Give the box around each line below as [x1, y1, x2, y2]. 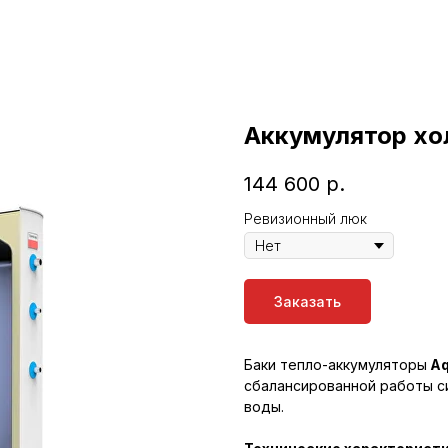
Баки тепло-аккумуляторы [244, 356, 427, 374]
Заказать [274, 293, 341, 311]
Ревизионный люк [244, 210, 367, 228]
